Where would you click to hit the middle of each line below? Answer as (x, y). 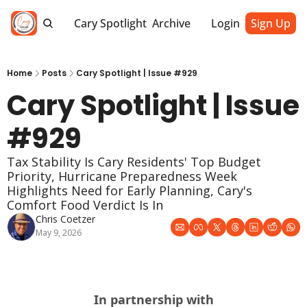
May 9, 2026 (59, 233)
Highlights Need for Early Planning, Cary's (130, 191)
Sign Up (271, 23)
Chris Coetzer (65, 219)
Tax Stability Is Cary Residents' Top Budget (134, 162)
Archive (172, 23)
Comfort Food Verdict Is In (85, 205)
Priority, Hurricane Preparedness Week (122, 176)
